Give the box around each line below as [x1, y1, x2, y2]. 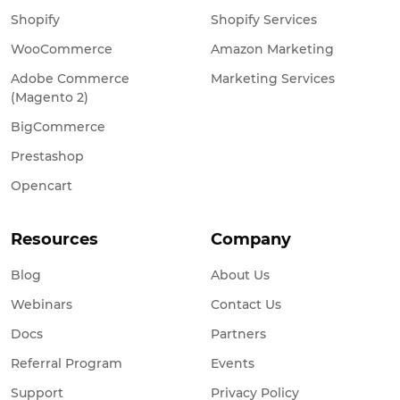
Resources [11, 229, 98, 249]
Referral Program [11, 354, 122, 371]
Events [211, 354, 254, 371]
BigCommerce [11, 118, 105, 135]
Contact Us [211, 296, 281, 312]
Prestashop [11, 147, 84, 164]
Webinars [11, 296, 72, 312]
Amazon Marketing [211, 40, 334, 57]
